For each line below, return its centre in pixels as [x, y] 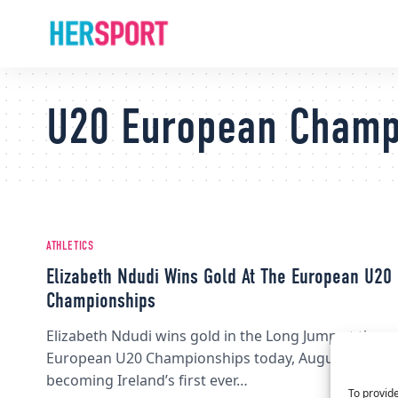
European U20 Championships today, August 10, [208, 358]
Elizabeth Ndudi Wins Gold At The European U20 [219, 278]
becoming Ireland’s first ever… [147, 380]
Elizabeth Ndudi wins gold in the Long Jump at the [213, 336]
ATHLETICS [70, 246]
